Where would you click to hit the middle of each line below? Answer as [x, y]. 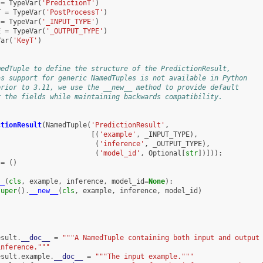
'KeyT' [25, 40]
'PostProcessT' [74, 12]
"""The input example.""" [144, 256]
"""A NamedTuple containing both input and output [161, 237]
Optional [165, 153]
